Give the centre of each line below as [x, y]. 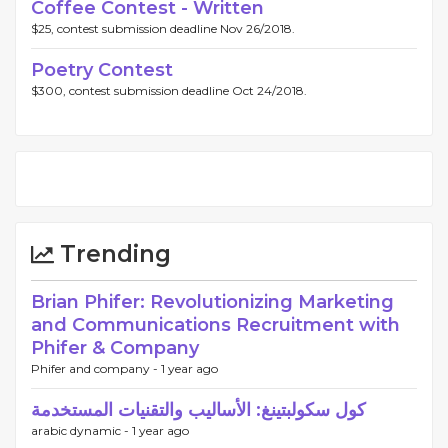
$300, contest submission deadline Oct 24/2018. [169, 90]
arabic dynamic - [81, 430]
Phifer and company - [96, 368]
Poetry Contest [102, 69]
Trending [112, 253]
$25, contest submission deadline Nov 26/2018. [163, 28]
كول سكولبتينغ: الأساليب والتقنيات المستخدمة [198, 409]
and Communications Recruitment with [215, 324]
